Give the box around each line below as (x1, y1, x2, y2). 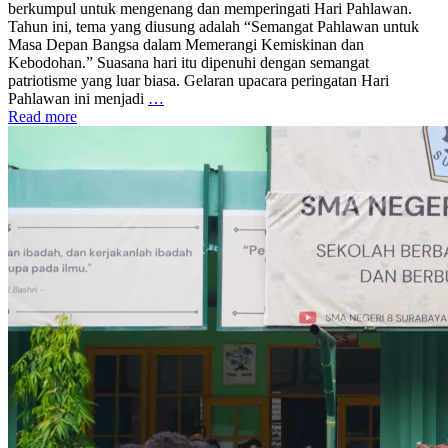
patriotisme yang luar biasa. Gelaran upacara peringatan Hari (8, 71, 389, 89)
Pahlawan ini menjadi (8, 89, 148, 107)
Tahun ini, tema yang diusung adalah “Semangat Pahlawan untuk (8, 17, 419, 35)
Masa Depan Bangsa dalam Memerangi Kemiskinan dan (8, 35, 364, 53)
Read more (8, 107, 77, 125)
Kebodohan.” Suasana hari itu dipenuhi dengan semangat (8, 53, 369, 71)
